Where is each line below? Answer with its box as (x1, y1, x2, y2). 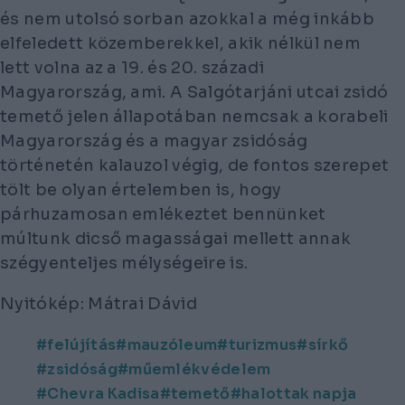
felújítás (47, 334, 117, 354)
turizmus (228, 334, 297, 354)
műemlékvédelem (128, 359, 271, 379)
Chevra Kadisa (47, 383, 160, 403)
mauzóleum (127, 334, 218, 354)
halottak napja (241, 383, 357, 403)
